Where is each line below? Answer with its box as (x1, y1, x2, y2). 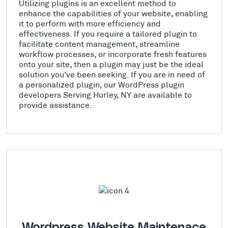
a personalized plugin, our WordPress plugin (19, 79, 184, 89)
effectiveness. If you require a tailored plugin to (19, 28, 197, 38)
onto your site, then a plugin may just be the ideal (19, 59, 204, 69)
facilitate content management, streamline (19, 38, 180, 48)
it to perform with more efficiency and (19, 18, 161, 28)
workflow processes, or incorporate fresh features (19, 48, 207, 59)
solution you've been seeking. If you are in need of (19, 69, 205, 79)
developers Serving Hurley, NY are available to (19, 89, 192, 99)
